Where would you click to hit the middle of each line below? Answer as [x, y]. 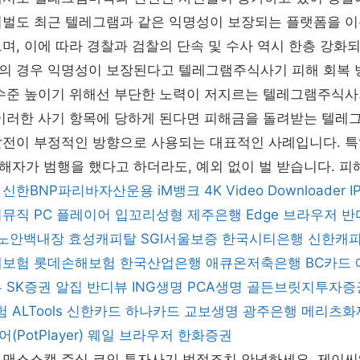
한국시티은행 [263, 239]
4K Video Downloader [275, 190]
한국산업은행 [161, 263]
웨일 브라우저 [131, 335]
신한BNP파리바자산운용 [78, 190]
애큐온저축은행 [254, 263]
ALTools [37, 311]
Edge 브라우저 [292, 215]
